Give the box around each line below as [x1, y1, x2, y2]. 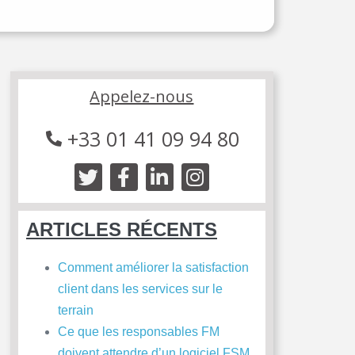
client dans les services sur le [57, 282, 223, 296]
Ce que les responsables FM [57, 325, 219, 339]
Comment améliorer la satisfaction [57, 261, 249, 275]
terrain [57, 303, 94, 318]
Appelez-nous [90, 86, 194, 108]
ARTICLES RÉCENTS [25, 219, 217, 241]
